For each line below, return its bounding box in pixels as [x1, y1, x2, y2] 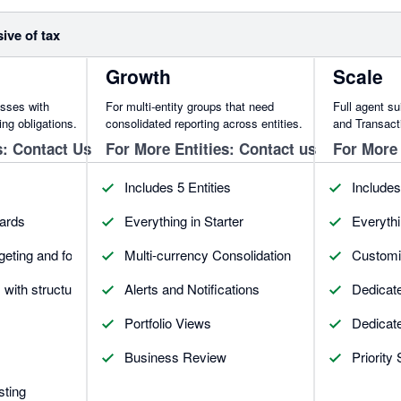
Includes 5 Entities [124, 176, 232, 196]
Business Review [124, 346, 227, 366]
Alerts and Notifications [124, 278, 260, 298]
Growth [106, 62, 172, 90]
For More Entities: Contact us [106, 137, 317, 159]
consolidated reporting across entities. [106, 114, 303, 132]
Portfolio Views [124, 312, 212, 332]
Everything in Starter [124, 210, 244, 230]
